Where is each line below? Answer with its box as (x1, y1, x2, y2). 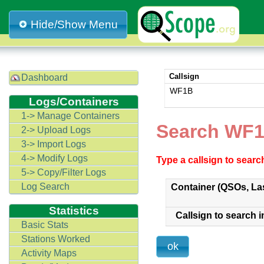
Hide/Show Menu (31, 18, 118, 31)
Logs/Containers (28, 95, 119, 108)
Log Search (21, 181, 70, 192)
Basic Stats (21, 220, 68, 230)
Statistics (48, 204, 99, 217)
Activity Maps (21, 248, 77, 258)
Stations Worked (21, 234, 90, 244)
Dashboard (21, 72, 68, 82)
